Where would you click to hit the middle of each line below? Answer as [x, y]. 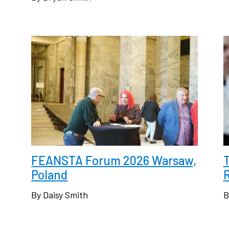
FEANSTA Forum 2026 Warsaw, [114, 160]
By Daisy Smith [60, 194]
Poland [50, 174]
